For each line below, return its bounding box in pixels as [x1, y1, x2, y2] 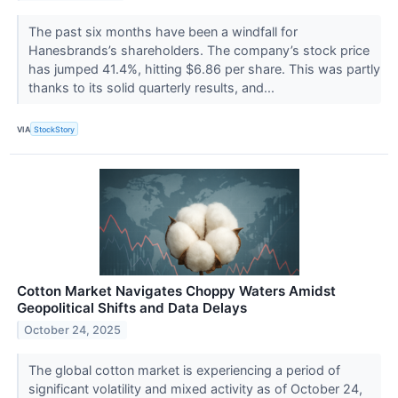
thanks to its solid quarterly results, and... [28, 80, 278, 96]
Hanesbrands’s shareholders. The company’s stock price [28, 43, 370, 59]
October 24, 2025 [24, 323, 122, 338]
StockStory [34, 123, 76, 134]
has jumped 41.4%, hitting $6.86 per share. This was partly [28, 61, 380, 77]
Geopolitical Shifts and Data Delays [17, 299, 247, 317]
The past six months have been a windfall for [28, 24, 298, 40]
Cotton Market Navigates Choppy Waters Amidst [17, 283, 336, 300]
